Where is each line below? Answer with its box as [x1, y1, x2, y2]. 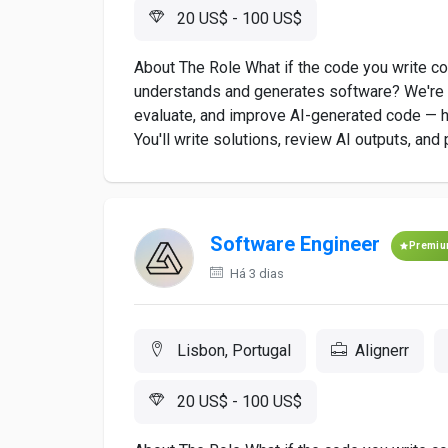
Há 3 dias [227, 266, 284, 281]
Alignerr [355, 341, 409, 360]
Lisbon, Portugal [173, 341, 291, 360]
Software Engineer [210, 232, 380, 257]
